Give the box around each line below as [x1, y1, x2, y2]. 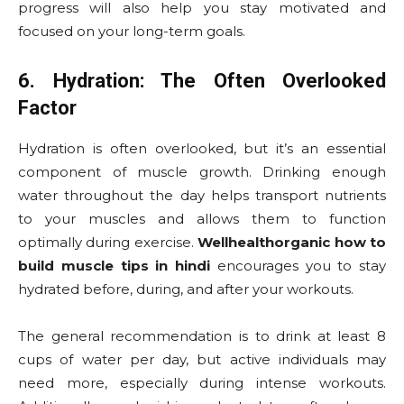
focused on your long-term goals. [18, 23, 245, 41]
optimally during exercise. [18, 234, 198, 252]
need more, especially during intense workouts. [18, 374, 386, 392]
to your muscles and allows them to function [18, 210, 386, 228]
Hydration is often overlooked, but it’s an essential [18, 140, 386, 158]
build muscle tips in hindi [18, 257, 210, 275]
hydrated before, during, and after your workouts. [18, 280, 353, 298]
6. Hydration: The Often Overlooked [18, 69, 386, 93]
